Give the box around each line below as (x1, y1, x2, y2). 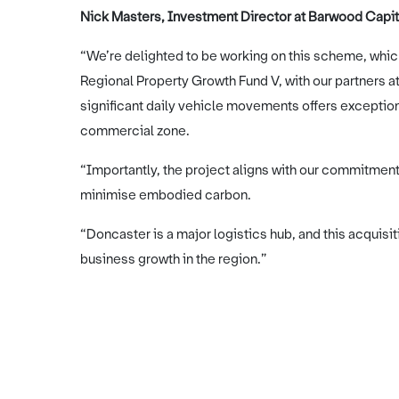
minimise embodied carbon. (80, 186, 251, 204)
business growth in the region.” (80, 250, 267, 268)
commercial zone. (80, 122, 190, 140)
